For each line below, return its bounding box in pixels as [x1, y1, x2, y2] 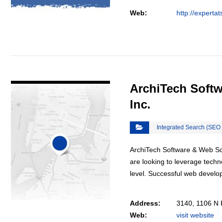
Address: [130, 199, 161, 207]
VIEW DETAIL [35, 69, 86, 78]
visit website [176, 211, 214, 219]
